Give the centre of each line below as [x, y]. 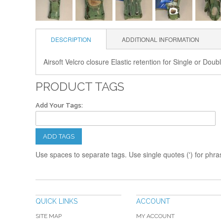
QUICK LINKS [56, 201]
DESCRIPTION [71, 39]
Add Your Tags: [59, 105]
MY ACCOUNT [155, 216]
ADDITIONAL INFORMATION [161, 39]
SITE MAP [49, 216]
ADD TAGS [59, 136]
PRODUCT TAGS [80, 87]
